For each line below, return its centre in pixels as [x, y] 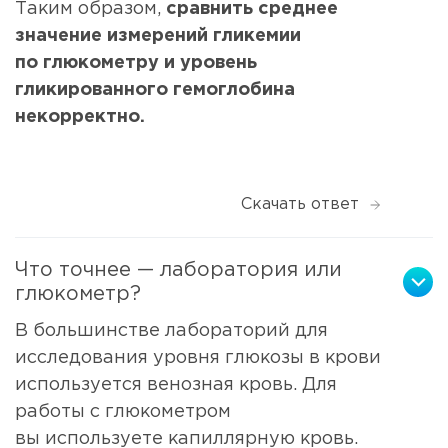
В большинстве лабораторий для [171, 331]
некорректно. [80, 116]
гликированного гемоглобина [155, 89]
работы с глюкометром [123, 412]
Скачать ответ [300, 205]
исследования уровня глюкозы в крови [198, 358]
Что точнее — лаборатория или [178, 270]
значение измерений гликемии [158, 35]
